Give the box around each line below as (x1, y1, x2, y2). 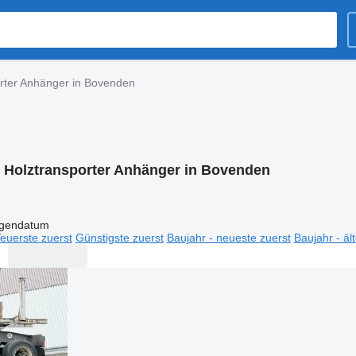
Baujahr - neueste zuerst (166, 230, 291, 244)
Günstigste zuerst (75, 230, 164, 244)
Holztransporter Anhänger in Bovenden (3, 162, 270, 178)
